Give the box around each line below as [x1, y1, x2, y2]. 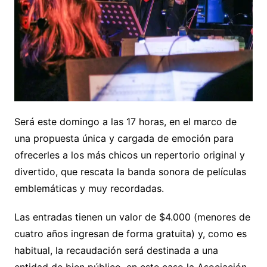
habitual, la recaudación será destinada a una [14, 244, 218, 257]
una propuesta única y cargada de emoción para [14, 132, 234, 145]
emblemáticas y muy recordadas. [14, 182, 167, 195]
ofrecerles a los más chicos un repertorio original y [14, 149, 245, 162]
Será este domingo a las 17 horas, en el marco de [14, 116, 237, 128]
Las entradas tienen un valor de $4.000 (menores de [14, 211, 250, 223]
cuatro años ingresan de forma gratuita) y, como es [14, 228, 247, 240]
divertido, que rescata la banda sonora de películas [14, 166, 246, 178]
